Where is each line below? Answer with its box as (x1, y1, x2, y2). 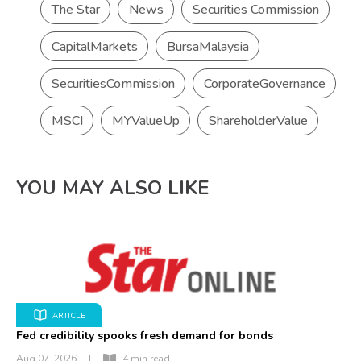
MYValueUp (112, 112, 180, 131)
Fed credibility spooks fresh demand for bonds (16, 328, 273, 344)
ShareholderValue (209, 112, 308, 131)
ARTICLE (52, 309, 85, 322)
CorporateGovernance (204, 75, 326, 93)
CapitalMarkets (52, 38, 138, 56)
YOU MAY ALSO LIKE (16, 175, 210, 201)
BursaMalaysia (167, 38, 249, 56)
